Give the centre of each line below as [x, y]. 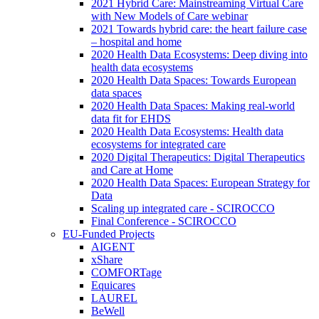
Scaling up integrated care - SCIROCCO [183, 208]
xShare [107, 259]
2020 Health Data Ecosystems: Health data [187, 131]
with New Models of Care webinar [169, 16]
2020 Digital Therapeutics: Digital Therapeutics [198, 157]
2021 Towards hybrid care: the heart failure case [199, 28]
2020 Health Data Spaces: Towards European [194, 80]
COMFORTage [126, 272]
